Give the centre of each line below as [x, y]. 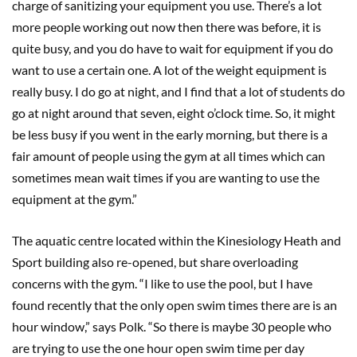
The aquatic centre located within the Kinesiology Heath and [177, 240]
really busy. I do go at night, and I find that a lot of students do [178, 91]
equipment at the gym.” [75, 198]
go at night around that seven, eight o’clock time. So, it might [174, 112]
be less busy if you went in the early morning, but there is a [170, 134]
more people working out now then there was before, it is [167, 26]
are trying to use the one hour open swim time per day [158, 347]
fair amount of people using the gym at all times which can [169, 155]
